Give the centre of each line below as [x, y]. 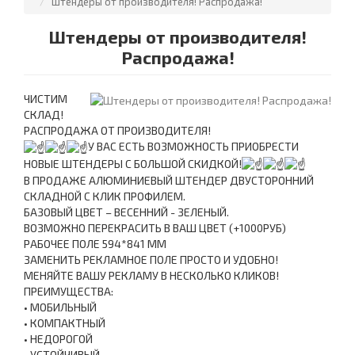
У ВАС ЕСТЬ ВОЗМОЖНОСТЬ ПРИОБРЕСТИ [193, 146]
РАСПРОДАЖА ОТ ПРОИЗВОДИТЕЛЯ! [117, 130]
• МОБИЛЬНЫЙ [60, 307]
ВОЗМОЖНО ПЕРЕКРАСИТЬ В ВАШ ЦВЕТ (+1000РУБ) [155, 228]
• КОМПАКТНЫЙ [65, 323]
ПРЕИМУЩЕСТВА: [69, 292]
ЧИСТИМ [46, 99]
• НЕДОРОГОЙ [58, 339]
